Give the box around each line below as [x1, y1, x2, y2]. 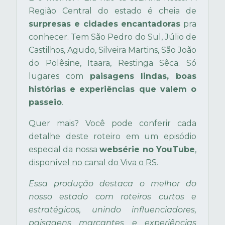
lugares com [29, 71, 90, 81]
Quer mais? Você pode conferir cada [29, 119, 196, 128]
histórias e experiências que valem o [29, 84, 196, 94]
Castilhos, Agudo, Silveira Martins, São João [29, 45, 196, 55]
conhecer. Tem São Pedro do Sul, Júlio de [29, 32, 196, 42]
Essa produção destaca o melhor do [29, 179, 196, 188]
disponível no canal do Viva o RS [29, 158, 157, 167]
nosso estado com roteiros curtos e [29, 192, 196, 201]
